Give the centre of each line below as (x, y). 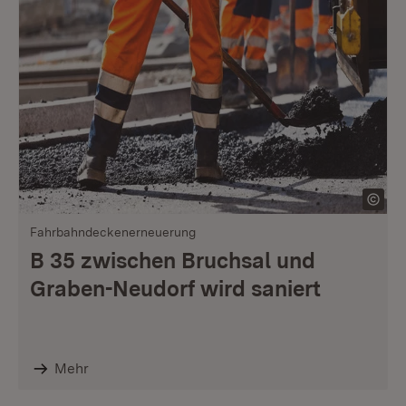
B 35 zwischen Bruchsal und (173, 261)
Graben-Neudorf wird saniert (175, 289)
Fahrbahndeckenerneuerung (113, 232)
